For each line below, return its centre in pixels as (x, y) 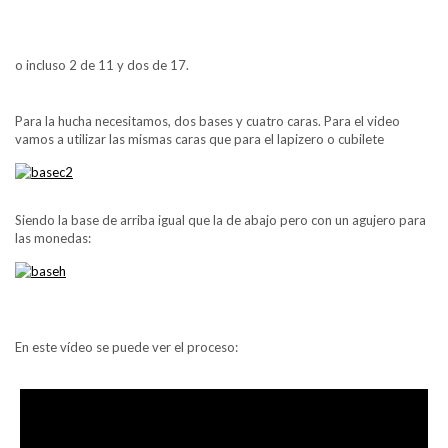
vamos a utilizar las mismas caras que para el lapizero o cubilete (199, 139)
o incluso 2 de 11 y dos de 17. (102, 65)
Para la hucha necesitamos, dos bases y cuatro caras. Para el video (207, 121)
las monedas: (53, 238)
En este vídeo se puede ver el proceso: (126, 347)
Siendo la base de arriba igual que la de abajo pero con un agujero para (220, 220)
